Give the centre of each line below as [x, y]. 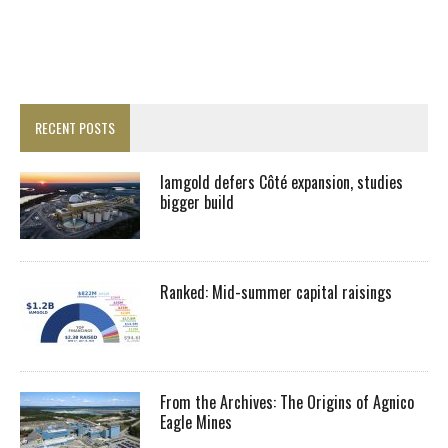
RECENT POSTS [75, 127]
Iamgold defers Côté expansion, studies [281, 181]
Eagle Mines [198, 421]
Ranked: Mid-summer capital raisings [276, 291]
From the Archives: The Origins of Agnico [287, 401]
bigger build [197, 201]
